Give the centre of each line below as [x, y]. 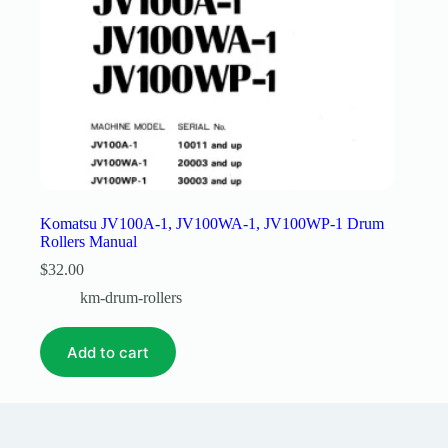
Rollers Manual [88, 242]
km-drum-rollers [131, 298]
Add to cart [108, 352]
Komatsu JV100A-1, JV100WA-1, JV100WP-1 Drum [212, 224]
